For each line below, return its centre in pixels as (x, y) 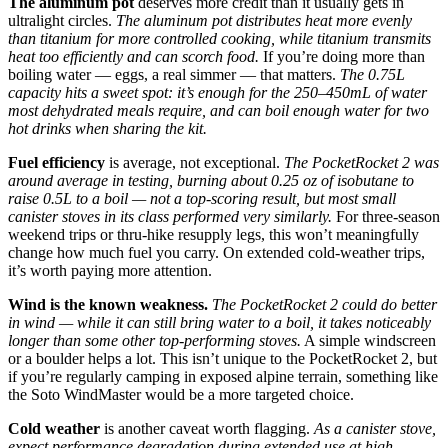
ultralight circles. (62, 21)
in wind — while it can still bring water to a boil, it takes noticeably (219, 323)
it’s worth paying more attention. (110, 271)
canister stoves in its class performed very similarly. (170, 217)
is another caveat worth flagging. (207, 429)
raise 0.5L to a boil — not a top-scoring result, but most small (202, 199)
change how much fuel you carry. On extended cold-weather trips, (216, 253)
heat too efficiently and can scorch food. (133, 57)
